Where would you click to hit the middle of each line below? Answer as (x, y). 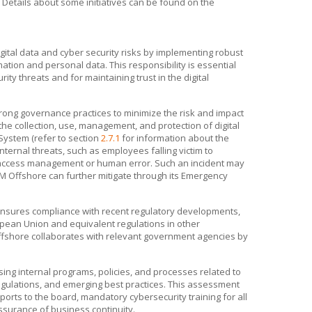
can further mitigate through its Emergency (137, 175)
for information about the (174, 138)
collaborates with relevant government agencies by (139, 236)
